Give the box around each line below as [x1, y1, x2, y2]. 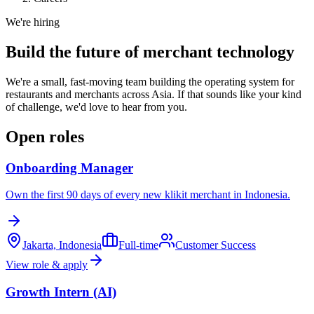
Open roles [6, 127, 84, 146]
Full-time [118, 239, 158, 252]
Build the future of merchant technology [6, 42, 294, 61]
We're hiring [6, 16, 60, 28]
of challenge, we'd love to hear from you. [6, 100, 187, 113]
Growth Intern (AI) [6, 285, 116, 300]
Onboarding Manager [6, 160, 133, 175]
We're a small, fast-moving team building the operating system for [6, 75, 294, 88]
